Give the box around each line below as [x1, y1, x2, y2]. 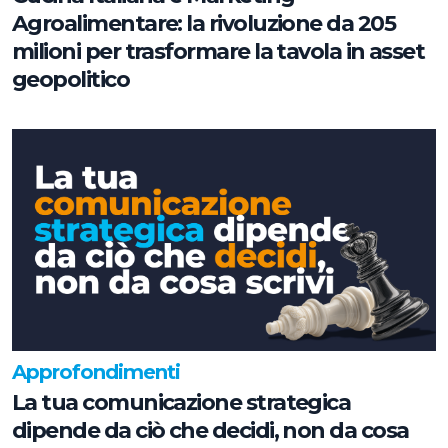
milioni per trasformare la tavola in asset [12, 38, 425, 66]
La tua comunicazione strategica [12, 388, 351, 416]
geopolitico [12, 66, 130, 94]
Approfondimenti [12, 359, 181, 384]
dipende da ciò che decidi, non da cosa [12, 416, 409, 444]
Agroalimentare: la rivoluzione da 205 [12, 10, 396, 38]
